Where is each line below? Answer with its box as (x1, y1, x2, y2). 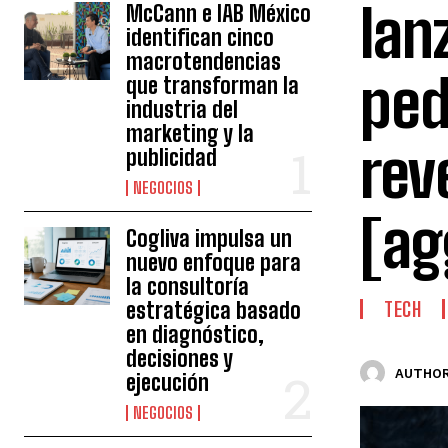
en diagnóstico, (126, 321, 265, 348)
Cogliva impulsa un (126, 225, 293, 252)
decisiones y (126, 345, 234, 372)
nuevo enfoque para (126, 249, 302, 276)
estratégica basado (126, 297, 302, 324)
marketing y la (126, 120, 255, 147)
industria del (126, 96, 239, 123)
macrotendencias (126, 48, 282, 75)
